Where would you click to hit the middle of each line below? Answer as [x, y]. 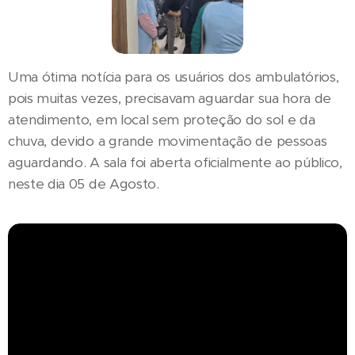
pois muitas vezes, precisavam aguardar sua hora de [170, 98]
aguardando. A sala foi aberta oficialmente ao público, [175, 162]
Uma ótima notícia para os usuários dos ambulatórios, [174, 76]
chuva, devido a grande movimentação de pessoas [168, 141]
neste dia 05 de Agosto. [84, 183]
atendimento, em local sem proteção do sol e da [162, 119]
